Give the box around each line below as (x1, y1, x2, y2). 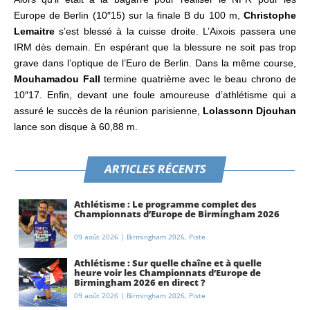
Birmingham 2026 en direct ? (74, 275, 206, 289)
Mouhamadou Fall (14, 73, 100, 84)
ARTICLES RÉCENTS (102, 161, 208, 176)
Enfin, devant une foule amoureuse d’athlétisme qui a (47, 89, 296, 100)
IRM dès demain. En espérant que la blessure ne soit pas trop (14, 41, 296, 53)
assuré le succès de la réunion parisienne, (14, 104, 203, 116)
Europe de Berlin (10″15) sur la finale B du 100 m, (14, 9, 244, 21)
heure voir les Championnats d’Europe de (74, 266, 262, 279)
